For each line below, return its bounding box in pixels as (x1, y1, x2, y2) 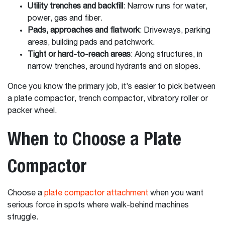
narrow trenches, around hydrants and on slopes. (28, 63, 204, 71)
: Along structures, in (131, 51, 202, 59)
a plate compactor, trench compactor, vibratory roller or (8, 95, 208, 103)
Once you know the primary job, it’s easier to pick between (8, 83, 215, 91)
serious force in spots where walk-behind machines (8, 201, 189, 209)
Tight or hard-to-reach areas (28, 51, 131, 59)
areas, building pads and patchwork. (28, 39, 157, 47)
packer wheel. (8, 107, 59, 115)
